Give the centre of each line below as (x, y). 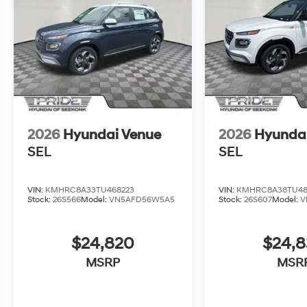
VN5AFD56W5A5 (142, 200)
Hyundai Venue (112, 135)
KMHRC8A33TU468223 (90, 191)
